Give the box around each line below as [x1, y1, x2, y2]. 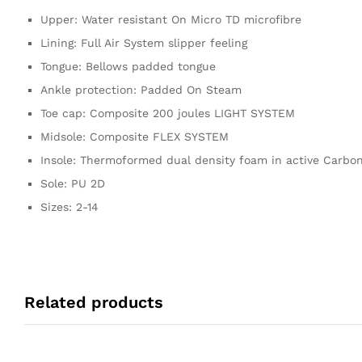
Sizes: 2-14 [40, 200, 99, 213]
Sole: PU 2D [40, 176, 105, 190]
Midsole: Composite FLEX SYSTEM [40, 129, 229, 143]
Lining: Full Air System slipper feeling [40, 36, 247, 49]
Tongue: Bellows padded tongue [40, 59, 216, 73]
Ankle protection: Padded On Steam [40, 82, 242, 96]
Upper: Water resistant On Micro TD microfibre [40, 12, 301, 26]
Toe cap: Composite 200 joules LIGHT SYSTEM [40, 106, 295, 120]
